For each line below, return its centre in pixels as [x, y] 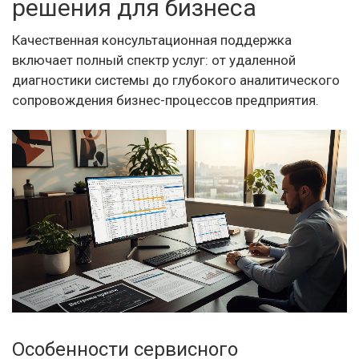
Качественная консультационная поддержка [152, 40]
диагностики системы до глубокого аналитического [176, 80]
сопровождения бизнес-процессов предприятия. [165, 100]
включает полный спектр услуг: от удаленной [154, 60]
